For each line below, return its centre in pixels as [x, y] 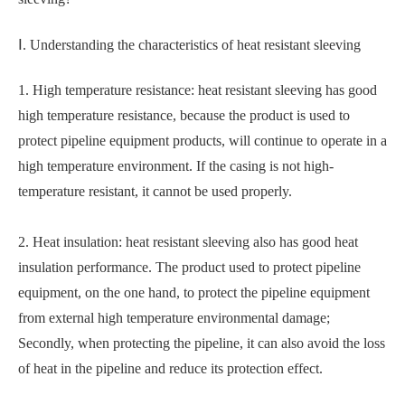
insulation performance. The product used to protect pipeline [189, 268]
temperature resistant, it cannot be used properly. [155, 192]
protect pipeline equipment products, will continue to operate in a [202, 141]
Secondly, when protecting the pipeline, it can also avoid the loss [202, 344]
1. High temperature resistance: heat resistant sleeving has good [198, 90]
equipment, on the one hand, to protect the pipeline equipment [194, 293]
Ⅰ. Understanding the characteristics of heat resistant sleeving [189, 45]
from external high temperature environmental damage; [174, 318]
